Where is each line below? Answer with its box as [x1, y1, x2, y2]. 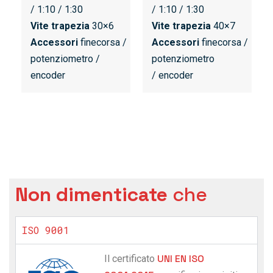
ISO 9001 [22, 224, 69, 237]
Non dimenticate [15, 182, 168, 207]
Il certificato [104, 253, 157, 265]
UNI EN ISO [157, 252, 204, 266]
